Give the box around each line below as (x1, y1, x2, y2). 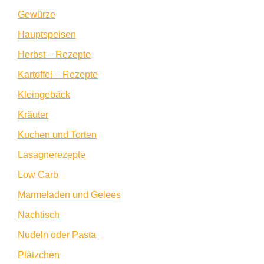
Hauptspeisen (18, 29, 76, 40)
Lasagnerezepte (18, 150, 85, 160)
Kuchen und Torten (18, 130, 97, 140)
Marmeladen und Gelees (18, 190, 121, 200)
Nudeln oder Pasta (18, 230, 96, 240)
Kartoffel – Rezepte (18, 70, 98, 80)
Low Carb (18, 170, 58, 180)
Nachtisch (18, 210, 60, 220)
